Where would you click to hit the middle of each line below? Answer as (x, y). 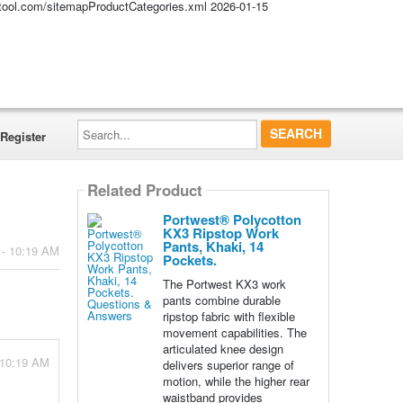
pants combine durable (221, 300)
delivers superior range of (228, 365)
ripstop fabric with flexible (228, 316)
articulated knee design (223, 349)
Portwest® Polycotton (232, 219)
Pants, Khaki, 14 (213, 246)
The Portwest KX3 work (224, 284)
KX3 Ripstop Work (220, 233)
